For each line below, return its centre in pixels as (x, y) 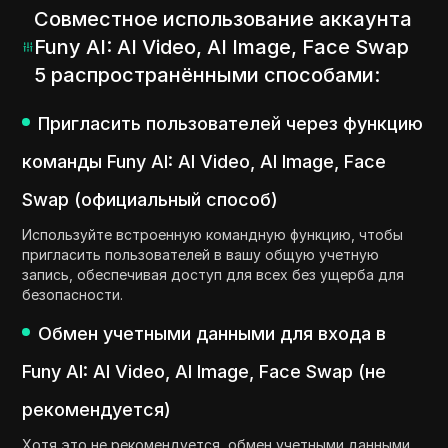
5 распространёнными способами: (206, 75)
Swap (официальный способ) (150, 200)
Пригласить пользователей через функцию (231, 124)
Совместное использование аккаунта (222, 19)
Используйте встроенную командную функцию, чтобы (213, 235)
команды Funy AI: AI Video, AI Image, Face (204, 162)
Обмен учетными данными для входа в (212, 334)
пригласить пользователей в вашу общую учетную (201, 255)
